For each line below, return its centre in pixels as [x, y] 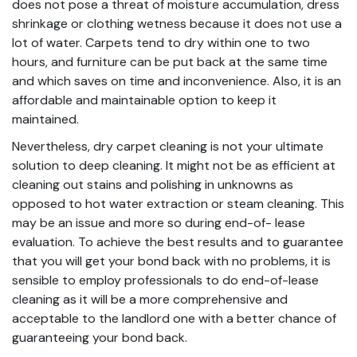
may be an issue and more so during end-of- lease [159, 222]
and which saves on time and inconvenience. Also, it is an [177, 80]
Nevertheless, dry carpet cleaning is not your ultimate [168, 146]
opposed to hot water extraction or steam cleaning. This [178, 203]
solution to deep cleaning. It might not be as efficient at [174, 165]
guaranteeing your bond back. [100, 337]
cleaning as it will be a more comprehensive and [150, 299]
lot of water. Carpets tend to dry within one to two [161, 42]
